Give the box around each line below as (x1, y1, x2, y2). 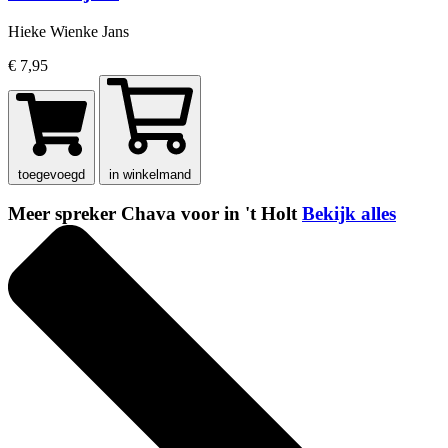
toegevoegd (18, 166, 85, 182)
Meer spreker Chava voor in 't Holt (8, 203, 302, 225)
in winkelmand (109, 166, 191, 182)
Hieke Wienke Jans (8, 22, 129, 40)
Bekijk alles (302, 203, 396, 225)
